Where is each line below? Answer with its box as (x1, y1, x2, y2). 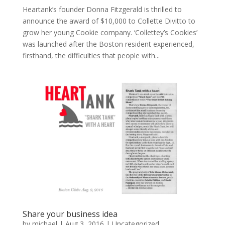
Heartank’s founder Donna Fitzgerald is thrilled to (22, 5, 182, 15)
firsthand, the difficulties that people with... (22, 51, 160, 61)
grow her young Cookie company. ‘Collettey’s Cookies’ (22, 28, 197, 38)
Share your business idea (22, 208, 118, 220)
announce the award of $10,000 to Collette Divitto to (22, 16, 195, 26)
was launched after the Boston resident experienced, (22, 39, 194, 49)
